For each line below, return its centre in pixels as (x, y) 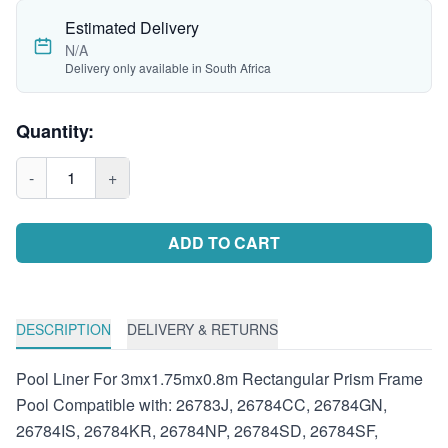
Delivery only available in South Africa (168, 67)
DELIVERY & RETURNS (202, 328)
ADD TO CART (224, 242)
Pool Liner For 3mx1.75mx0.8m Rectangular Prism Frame (219, 378)
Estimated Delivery (132, 27)
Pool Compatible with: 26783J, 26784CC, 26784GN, (201, 404)
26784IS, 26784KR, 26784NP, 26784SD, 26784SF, (197, 430)
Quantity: (55, 130)
